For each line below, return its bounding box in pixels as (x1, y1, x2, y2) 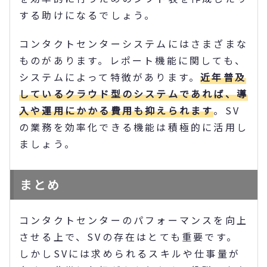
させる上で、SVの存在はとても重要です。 (19, 229, 238, 244)
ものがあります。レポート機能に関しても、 (19, 52, 246, 67)
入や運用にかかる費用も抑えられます (19, 103, 214, 117)
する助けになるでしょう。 (19, 7, 156, 22)
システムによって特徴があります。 (19, 69, 201, 84)
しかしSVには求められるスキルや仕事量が (19, 246, 241, 260)
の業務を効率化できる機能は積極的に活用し (19, 119, 249, 134)
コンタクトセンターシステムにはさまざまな (19, 36, 249, 51)
